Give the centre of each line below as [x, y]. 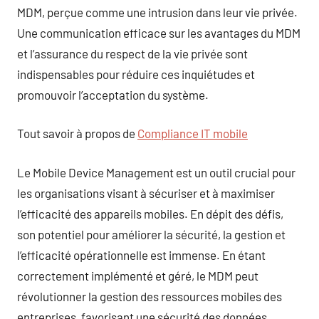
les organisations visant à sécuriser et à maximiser [146, 193]
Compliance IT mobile [193, 133]
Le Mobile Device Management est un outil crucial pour [156, 172]
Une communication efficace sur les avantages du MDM [159, 32]
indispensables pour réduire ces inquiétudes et [136, 74]
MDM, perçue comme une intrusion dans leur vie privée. [157, 12]
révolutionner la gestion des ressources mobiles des [150, 296]
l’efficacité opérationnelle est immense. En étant [141, 255]
